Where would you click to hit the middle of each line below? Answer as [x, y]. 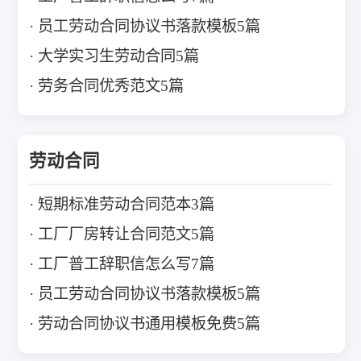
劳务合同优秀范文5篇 [110, 86]
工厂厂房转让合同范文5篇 [126, 234]
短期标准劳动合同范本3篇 [126, 205]
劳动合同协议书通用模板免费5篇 [149, 324]
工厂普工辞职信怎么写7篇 [126, 264]
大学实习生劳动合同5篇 [118, 56]
